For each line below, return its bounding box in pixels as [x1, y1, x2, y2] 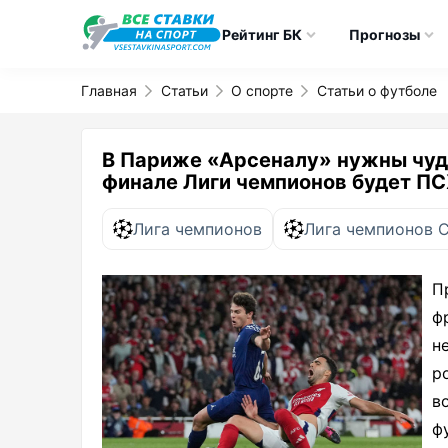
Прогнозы [348, 25, 420, 43]
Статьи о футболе [316, 82, 437, 99]
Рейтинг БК [221, 25, 302, 43]
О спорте [231, 82, 294, 99]
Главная [81, 82, 137, 99]
